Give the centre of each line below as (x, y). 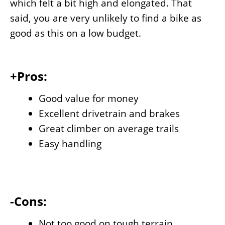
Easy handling (70, 144)
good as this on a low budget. (76, 33)
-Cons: (28, 201)
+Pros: (29, 76)
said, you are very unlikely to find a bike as (106, 18)
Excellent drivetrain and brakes (109, 114)
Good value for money (89, 99)
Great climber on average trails (109, 129)
